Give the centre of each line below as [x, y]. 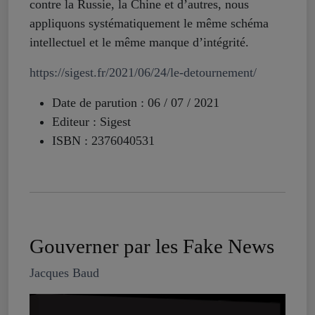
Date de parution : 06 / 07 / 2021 [137, 103]
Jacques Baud [64, 273]
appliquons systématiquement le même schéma [149, 24]
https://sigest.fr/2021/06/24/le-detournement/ [143, 73]
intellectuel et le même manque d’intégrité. [139, 43]
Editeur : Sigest [91, 122]
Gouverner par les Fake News [152, 246]
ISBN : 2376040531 [103, 141]
